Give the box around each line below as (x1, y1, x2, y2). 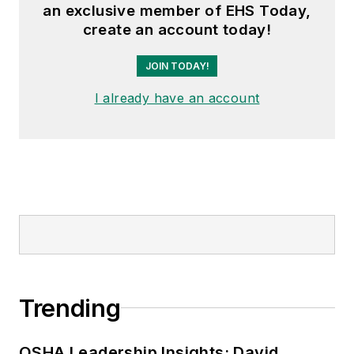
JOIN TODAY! (145, 59, 209, 72)
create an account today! (82, 20, 272, 39)
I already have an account (94, 89, 260, 106)
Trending (19, 293, 121, 322)
